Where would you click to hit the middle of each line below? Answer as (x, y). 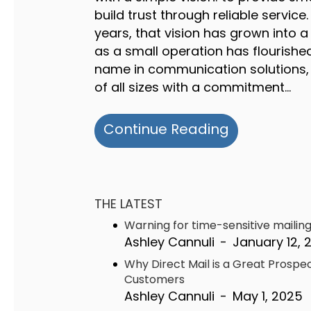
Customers (154, 279)
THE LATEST (128, 204)
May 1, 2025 (268, 296)
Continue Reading (166, 129)
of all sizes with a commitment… (193, 87)
